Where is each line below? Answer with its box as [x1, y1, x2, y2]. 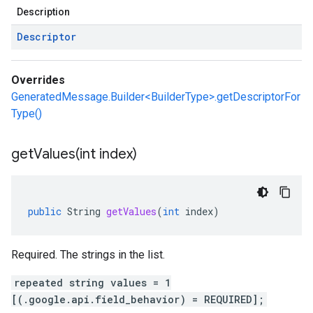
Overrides [11, 73, 65, 87]
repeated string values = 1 [14, 276, 171, 289]
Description [17, 6, 70, 17]
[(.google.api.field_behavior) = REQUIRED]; [11, 293, 264, 306]
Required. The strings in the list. [11, 248, 165, 261]
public [28, 205, 61, 218]
